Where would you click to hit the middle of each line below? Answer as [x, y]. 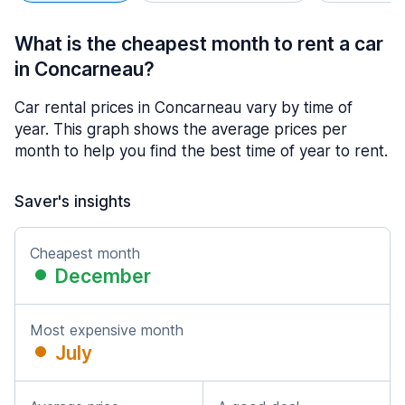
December [103, 276]
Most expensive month [107, 330]
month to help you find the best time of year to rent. [201, 151]
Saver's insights [73, 202]
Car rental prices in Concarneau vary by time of [184, 108]
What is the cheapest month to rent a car [199, 44]
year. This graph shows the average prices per [181, 129]
